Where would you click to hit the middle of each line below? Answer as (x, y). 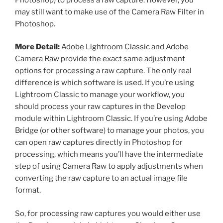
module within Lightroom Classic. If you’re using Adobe (111, 119)
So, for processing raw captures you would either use (108, 213)
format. (28, 190)
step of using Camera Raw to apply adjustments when (109, 167)
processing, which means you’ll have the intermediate (109, 155)
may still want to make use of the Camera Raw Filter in (110, 12)
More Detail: (37, 47)
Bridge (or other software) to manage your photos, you (110, 131)
